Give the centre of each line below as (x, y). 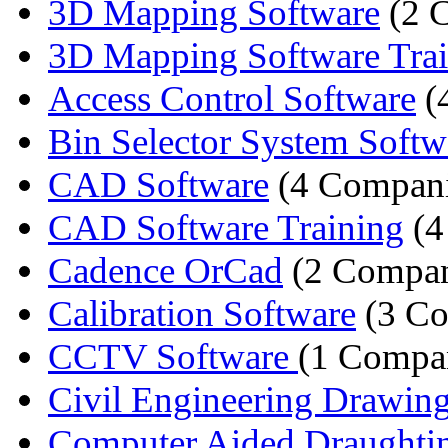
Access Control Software (232, 98)
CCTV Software (173, 356)
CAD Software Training (226, 227)
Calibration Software (202, 313)
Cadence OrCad (165, 270)
